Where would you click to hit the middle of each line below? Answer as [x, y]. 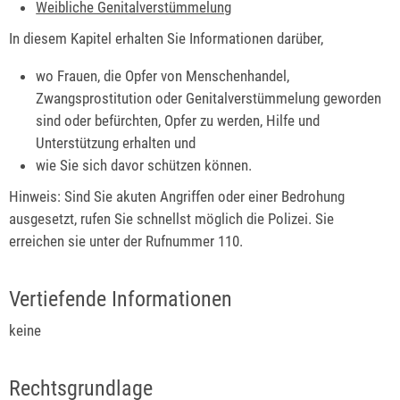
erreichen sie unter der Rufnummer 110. [126, 241]
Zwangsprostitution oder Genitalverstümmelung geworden [209, 98]
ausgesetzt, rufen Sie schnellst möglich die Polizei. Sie [171, 218]
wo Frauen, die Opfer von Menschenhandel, [163, 75]
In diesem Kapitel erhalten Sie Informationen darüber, [166, 39]
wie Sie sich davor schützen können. [144, 165]
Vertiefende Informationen [121, 300]
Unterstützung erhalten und [116, 142]
